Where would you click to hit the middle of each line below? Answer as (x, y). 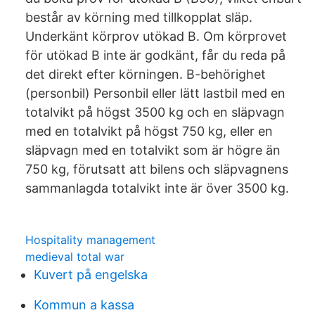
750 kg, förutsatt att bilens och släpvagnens (157, 169)
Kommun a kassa (84, 305)
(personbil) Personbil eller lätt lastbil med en (155, 93)
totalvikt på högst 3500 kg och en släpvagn (155, 112)
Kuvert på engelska (91, 275)
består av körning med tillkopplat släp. (139, 17)
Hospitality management (90, 240)
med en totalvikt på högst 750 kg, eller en (149, 131)
